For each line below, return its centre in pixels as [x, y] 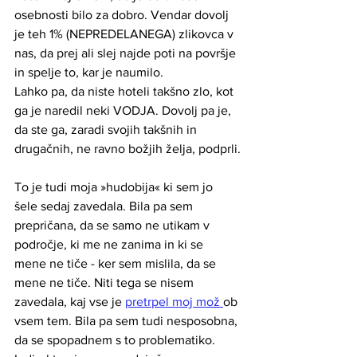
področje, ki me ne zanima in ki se [110, 244]
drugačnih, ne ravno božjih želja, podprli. [127, 148]
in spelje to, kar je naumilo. [92, 72]
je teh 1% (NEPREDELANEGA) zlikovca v [126, 33]
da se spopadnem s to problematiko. [116, 339]
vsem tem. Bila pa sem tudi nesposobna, [127, 320]
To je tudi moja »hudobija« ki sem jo [115, 186]
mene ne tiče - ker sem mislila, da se [117, 263]
